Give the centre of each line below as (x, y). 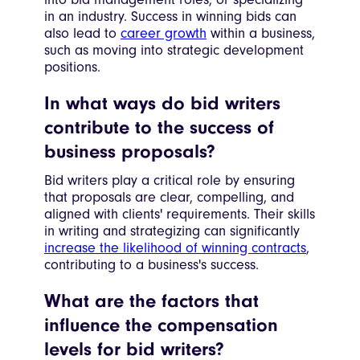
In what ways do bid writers (162, 104)
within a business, (261, 34)
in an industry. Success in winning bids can (170, 17)
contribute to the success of (159, 128)
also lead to (82, 34)
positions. (72, 67)
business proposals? (130, 152)
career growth (164, 34)
